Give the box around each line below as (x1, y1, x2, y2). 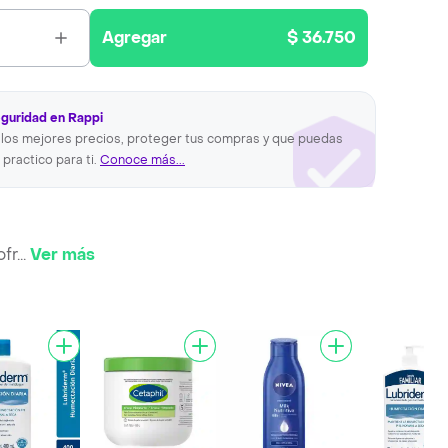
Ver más (30, 244, 95, 265)
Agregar (102, 27, 168, 48)
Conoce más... (100, 152, 185, 168)
